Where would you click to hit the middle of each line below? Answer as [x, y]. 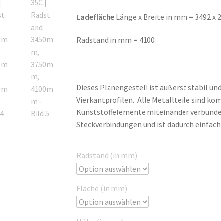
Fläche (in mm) [102, 189]
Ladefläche [96, 17]
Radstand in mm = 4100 [115, 40]
